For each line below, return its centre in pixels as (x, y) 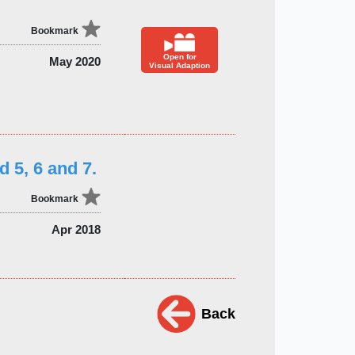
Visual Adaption (180, 65)
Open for (179, 56)
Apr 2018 (76, 229)
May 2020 (74, 61)
